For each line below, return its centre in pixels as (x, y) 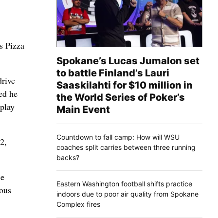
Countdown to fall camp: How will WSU (118, 137)
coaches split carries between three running (126, 147)
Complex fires (78, 204)
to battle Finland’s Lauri (113, 73)
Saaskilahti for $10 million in (125, 85)
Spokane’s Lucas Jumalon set (128, 61)
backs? (68, 157)
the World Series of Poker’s (121, 97)
